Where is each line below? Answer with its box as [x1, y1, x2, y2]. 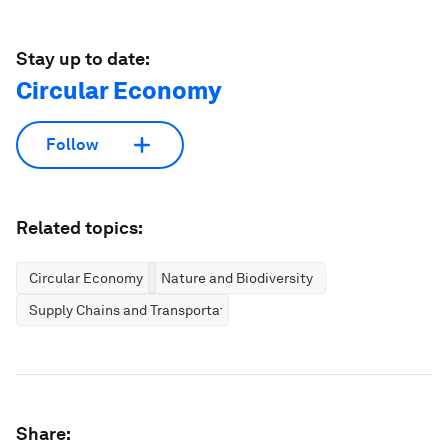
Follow [46, 135, 98, 155]
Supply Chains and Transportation [29, 301, 246, 318]
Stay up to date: [16, 47, 150, 69]
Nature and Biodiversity [161, 269, 313, 286]
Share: [16, 422, 71, 444]
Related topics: [16, 216, 143, 238]
